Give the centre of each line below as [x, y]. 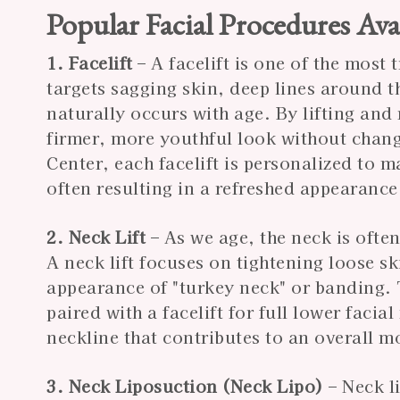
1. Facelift [90, 62]
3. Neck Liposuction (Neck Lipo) [185, 386]
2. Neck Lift [96, 237]
